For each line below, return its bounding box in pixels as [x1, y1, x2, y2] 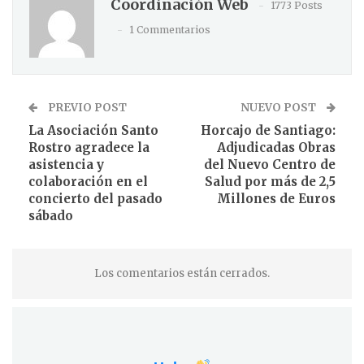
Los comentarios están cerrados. [94, 266, 270, 280]
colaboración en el [28, 173, 148, 189]
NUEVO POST [240, 100, 318, 115]
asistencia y [28, 156, 104, 172]
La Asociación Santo [28, 122, 158, 138]
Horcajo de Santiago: [201, 122, 336, 138]
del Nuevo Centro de [204, 156, 336, 172]
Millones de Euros [217, 190, 336, 206]
